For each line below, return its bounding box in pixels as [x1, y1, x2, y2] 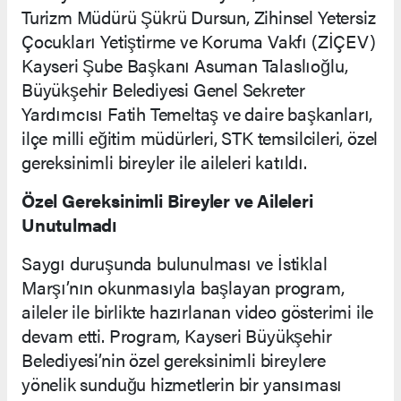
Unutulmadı [21, 210, 118, 237]
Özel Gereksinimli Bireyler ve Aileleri [21, 186, 313, 213]
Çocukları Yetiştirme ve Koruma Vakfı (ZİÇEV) [21, 27, 376, 54]
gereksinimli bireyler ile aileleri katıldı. [21, 148, 307, 175]
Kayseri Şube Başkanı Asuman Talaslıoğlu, [21, 51, 348, 78]
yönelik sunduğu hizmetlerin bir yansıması [21, 370, 343, 397]
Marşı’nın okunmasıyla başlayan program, [21, 273, 345, 300]
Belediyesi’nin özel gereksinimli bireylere [21, 346, 326, 372]
